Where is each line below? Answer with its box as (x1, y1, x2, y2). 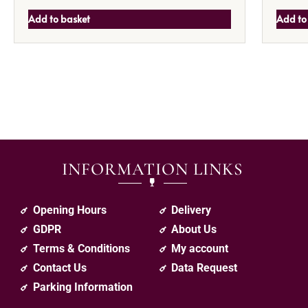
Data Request (171, 261, 238, 275)
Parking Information (32, 280, 133, 294)
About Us (171, 223, 217, 236)
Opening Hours (32, 203, 107, 217)
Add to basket (28, 12, 90, 26)
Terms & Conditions (32, 242, 130, 256)
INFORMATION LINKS (62, 159, 243, 180)
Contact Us (32, 261, 87, 275)
